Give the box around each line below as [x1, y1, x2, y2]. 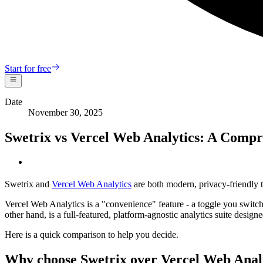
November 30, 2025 [28, 107, 103, 117]
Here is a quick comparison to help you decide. [5, 230, 178, 240]
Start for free [5, 63, 51, 74]
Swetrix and [5, 179, 52, 190]
